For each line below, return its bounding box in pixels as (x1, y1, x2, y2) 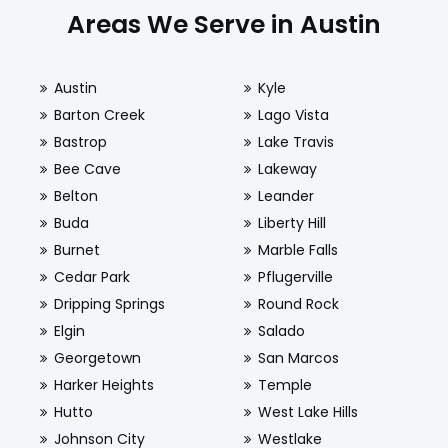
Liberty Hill (257, 213, 326, 234)
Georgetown (54, 348, 141, 369)
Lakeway (257, 159, 317, 180)
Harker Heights (54, 375, 154, 396)
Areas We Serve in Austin (67, 7, 381, 43)
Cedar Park (54, 267, 130, 288)
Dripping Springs (54, 294, 165, 315)
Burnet (54, 240, 100, 261)
